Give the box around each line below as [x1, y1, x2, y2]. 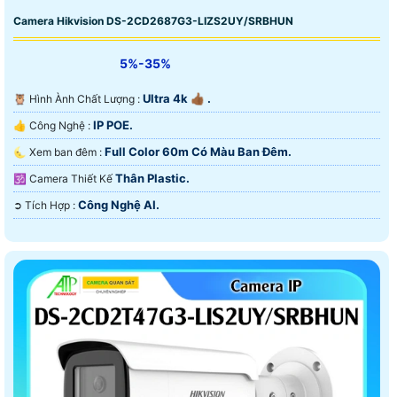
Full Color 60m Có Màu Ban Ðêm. [105, 144, 292, 159]
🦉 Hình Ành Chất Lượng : [29, 91, 143, 105]
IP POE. [93, 117, 133, 132]
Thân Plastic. [115, 170, 190, 185]
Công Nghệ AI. [78, 197, 160, 212]
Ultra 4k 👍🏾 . [143, 90, 211, 105]
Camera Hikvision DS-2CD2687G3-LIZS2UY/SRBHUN [13, 13, 293, 27]
